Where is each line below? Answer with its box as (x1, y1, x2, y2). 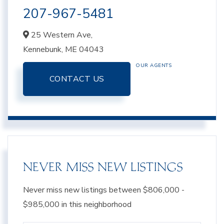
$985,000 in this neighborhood (23, 198, 131, 210)
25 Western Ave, (29, 29, 92, 40)
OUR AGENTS (135, 61, 171, 69)
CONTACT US (49, 73, 104, 84)
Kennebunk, (23, 43, 65, 55)
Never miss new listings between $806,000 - (23, 184, 184, 195)
